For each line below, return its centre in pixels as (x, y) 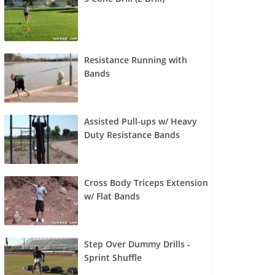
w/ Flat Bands (112, 196)
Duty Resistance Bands (132, 135)
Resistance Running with (136, 60)
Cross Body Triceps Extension (146, 183)
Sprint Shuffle (113, 258)
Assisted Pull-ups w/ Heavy (141, 122)
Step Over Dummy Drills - (137, 244)
